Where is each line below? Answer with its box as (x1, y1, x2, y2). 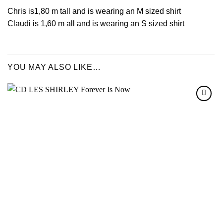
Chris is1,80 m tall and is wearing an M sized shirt (7, 6, 181, 15)
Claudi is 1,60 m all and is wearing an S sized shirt (7, 19, 184, 28)
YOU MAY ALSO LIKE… (7, 63, 101, 72)
